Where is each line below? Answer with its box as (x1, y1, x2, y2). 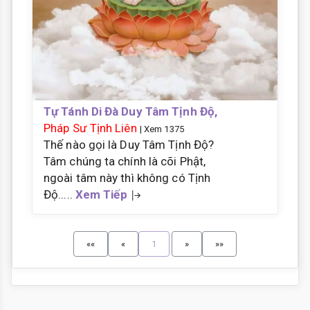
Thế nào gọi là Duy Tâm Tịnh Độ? (44, 138, 215, 152)
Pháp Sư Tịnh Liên (44, 121, 137, 136)
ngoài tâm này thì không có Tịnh (44, 171, 211, 185)
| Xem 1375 (139, 124, 184, 135)
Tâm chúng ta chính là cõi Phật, (44, 154, 206, 169)
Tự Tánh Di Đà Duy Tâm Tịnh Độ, (44, 104, 218, 119)
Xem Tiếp (75, 188, 127, 202)
